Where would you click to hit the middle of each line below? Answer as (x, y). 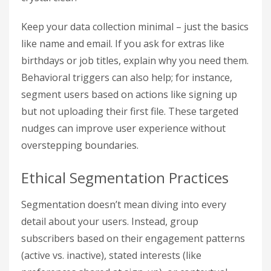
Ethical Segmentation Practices (125, 178)
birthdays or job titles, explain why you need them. (135, 61)
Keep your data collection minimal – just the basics (135, 27)
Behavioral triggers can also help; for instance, (127, 78)
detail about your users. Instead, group (110, 222)
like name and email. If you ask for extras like (123, 44)
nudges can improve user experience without (123, 129)
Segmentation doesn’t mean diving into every (124, 205)
